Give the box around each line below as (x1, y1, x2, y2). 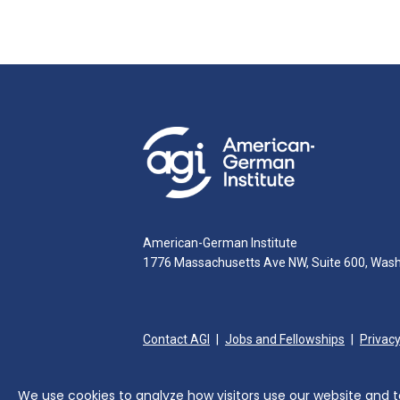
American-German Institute (143, 235, 297, 250)
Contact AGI (143, 331, 210, 346)
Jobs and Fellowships (225, 331, 345, 346)
